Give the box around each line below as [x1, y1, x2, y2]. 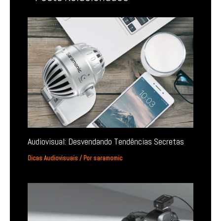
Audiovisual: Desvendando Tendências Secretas [28, 136, 184, 147]
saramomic [93, 154, 123, 163]
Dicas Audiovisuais [28, 154, 78, 163]
